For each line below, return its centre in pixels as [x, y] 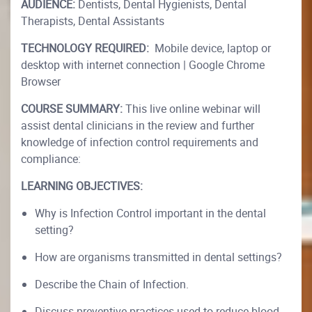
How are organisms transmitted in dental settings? [158, 257]
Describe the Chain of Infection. [112, 284]
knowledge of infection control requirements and [140, 142]
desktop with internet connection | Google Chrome [143, 65]
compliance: [51, 159]
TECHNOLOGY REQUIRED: [86, 48]
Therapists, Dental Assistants [93, 21]
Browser [41, 81]
